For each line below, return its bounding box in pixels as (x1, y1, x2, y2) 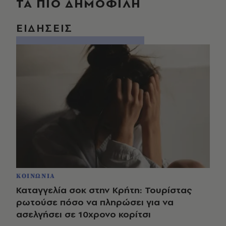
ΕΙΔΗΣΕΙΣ (16, 20, 73, 35)
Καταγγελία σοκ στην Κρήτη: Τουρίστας (16, 184, 192, 197)
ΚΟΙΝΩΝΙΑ (16, 172, 55, 181)
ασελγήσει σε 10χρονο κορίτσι (16, 208, 151, 221)
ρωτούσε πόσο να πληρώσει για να (16, 196, 174, 209)
